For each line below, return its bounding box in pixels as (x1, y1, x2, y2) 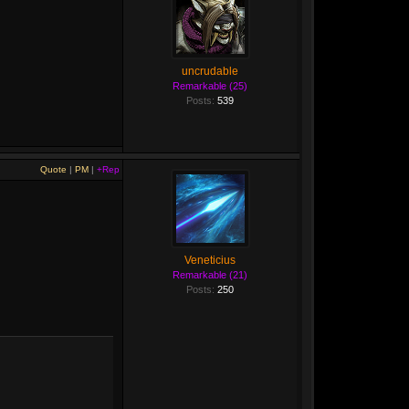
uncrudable (182, 65, 238, 78)
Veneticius (184, 254, 236, 267)
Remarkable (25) (173, 80, 247, 91)
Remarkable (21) (173, 269, 247, 280)
